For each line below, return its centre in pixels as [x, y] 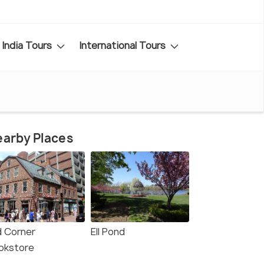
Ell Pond [108, 232]
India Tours [28, 45]
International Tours [123, 45]
